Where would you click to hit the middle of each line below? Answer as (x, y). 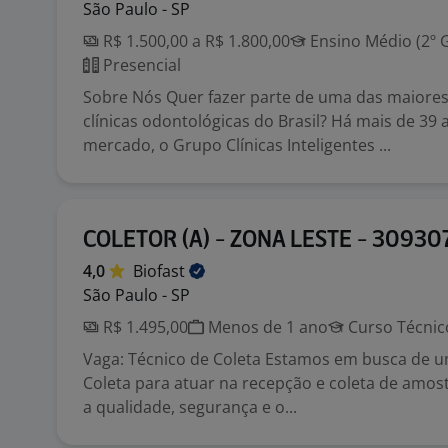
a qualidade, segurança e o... (190, 407)
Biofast (161, 271)
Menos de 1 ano (266, 327)
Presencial (140, 65)
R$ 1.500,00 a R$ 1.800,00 (194, 41)
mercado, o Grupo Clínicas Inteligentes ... (237, 145)
